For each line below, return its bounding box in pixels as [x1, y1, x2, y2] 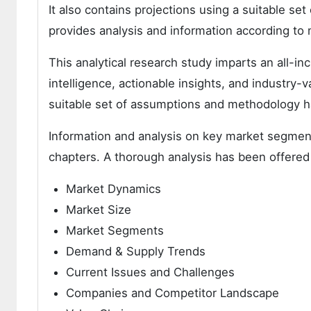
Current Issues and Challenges [66, 265, 235, 279]
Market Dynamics [66, 182, 161, 196]
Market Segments [66, 224, 164, 237]
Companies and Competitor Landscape [66, 286, 279, 300]
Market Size [66, 203, 131, 217]
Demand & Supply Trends [66, 244, 205, 258]
